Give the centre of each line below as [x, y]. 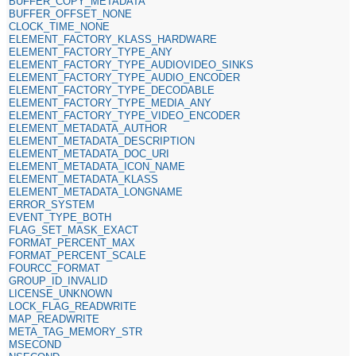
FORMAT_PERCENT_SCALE [78, 255]
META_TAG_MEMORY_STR [76, 331]
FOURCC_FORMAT [55, 268]
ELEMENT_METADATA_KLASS [84, 179]
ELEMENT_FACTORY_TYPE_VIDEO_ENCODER [125, 115]
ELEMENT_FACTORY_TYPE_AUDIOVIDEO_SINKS [132, 64]
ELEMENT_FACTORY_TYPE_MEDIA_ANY [110, 103]
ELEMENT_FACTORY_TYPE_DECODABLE [112, 90]
